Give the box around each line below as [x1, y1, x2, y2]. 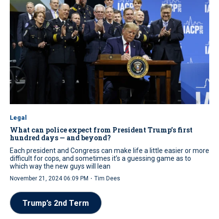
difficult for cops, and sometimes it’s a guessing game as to [10, 154, 191, 163]
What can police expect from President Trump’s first [10, 125, 193, 135]
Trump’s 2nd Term [22, 198, 89, 208]
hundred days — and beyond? [10, 133, 111, 143]
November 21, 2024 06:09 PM [10, 175, 88, 182]
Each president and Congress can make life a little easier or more [10, 147, 209, 155]
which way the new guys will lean [10, 162, 110, 171]
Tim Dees [94, 175, 120, 182]
